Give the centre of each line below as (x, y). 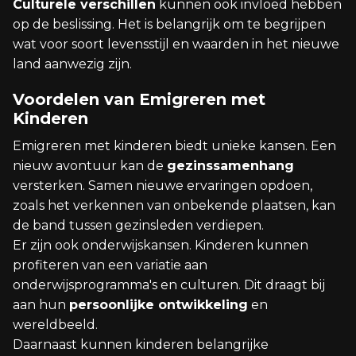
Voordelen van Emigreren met (139, 99)
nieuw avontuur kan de (90, 166)
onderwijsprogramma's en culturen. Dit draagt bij (169, 285)
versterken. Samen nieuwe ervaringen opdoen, (163, 186)
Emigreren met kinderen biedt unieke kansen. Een (174, 146)
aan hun (41, 305)
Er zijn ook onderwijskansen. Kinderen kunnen (161, 245)
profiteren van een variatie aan (110, 265)
